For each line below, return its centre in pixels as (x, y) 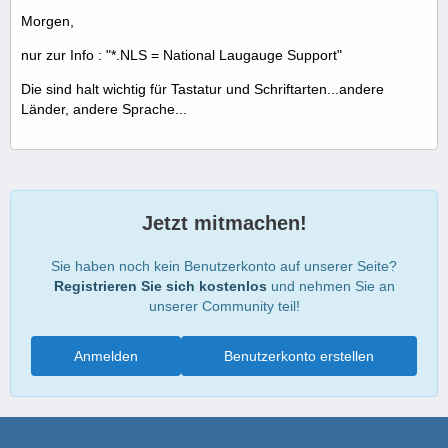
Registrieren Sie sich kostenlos (160, 286)
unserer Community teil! (224, 306)
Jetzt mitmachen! (224, 223)
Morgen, (47, 21)
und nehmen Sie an (330, 286)
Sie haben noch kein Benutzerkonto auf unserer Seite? (224, 266)
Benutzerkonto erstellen (299, 356)
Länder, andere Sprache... (104, 109)
